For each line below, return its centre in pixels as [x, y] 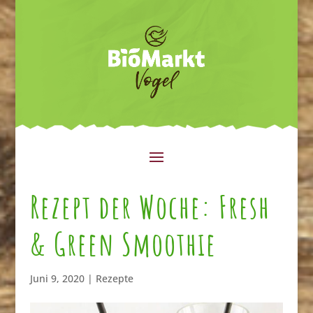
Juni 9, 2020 [57, 278]
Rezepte [114, 278]
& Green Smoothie [123, 243]
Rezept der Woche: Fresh [150, 206]
